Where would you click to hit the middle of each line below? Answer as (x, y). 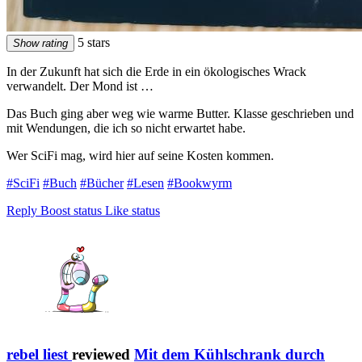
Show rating (40, 43)
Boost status (71, 210)
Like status (133, 210)
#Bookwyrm (200, 183)
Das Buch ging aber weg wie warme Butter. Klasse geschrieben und (180, 113)
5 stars (92, 42)
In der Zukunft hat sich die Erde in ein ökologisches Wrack (156, 71)
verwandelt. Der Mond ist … (80, 86)
